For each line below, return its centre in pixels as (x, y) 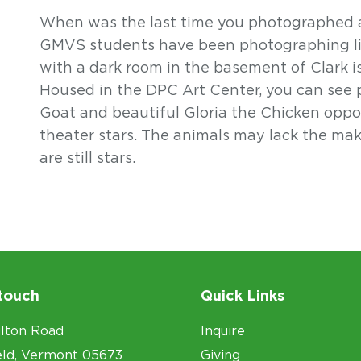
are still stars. (87, 158)
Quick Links (243, 295)
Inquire (223, 331)
